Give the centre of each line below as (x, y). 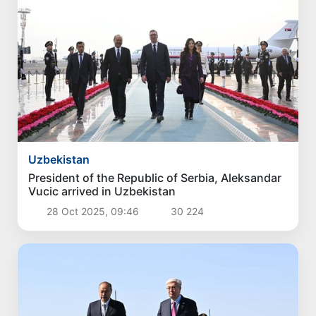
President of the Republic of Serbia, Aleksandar (155, 178)
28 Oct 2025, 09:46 (92, 212)
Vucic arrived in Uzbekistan (102, 192)
